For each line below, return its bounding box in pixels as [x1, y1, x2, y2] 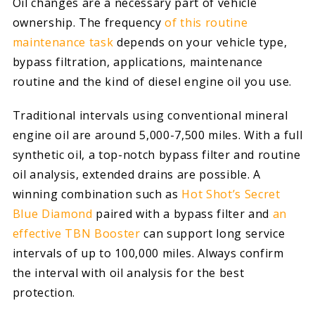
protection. [12, 285, 75, 301]
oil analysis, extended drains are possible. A [12, 167, 261, 183]
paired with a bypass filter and [92, 206, 273, 222]
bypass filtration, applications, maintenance [12, 53, 264, 70]
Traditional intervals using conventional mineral [12, 108, 288, 124]
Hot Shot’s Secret [181, 186, 281, 202]
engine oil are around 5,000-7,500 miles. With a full [12, 127, 303, 143]
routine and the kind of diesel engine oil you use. [12, 73, 295, 89]
